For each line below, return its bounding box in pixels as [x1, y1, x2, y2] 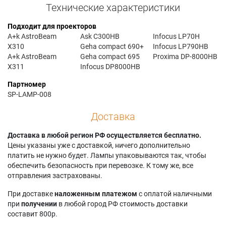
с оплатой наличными [137, 189, 212, 198]
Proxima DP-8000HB [153, 52, 218, 61]
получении [21, 199, 57, 208]
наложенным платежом [54, 189, 137, 198]
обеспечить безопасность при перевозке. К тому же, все [8, 161, 193, 169]
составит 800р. [8, 209, 58, 218]
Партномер [8, 80, 46, 88]
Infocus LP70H [153, 32, 200, 40]
